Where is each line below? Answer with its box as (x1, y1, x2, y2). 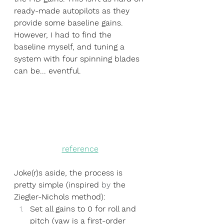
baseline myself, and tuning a (14, 42, 127, 51)
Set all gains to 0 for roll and (30, 203, 138, 213)
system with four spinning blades (14, 54, 142, 63)
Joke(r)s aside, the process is (14, 167, 125, 177)
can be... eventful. (14, 66, 81, 75)
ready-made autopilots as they (14, 6, 132, 15)
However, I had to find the (14, 30, 114, 39)
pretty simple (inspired (14, 179, 101, 189)
